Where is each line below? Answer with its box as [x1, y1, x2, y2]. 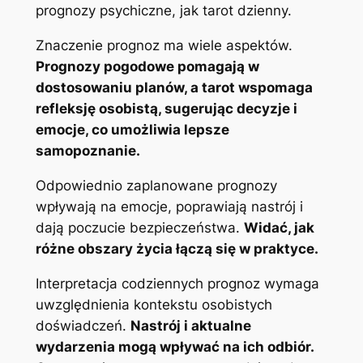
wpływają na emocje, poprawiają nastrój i [35, 199, 303, 216]
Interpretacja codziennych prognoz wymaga [35, 275, 319, 292]
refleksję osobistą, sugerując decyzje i [35, 100, 297, 117]
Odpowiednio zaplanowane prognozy [35, 177, 277, 194]
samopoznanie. [35, 143, 140, 160]
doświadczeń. [35, 317, 130, 334]
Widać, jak [243, 220, 314, 237]
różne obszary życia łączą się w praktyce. [35, 241, 318, 258]
